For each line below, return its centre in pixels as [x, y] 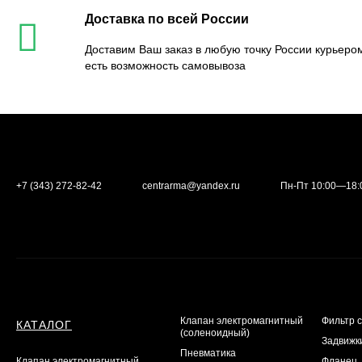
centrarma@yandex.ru [191, 186]
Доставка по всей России [167, 19]
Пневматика [208, 353]
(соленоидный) [215, 333]
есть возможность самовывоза [165, 65]
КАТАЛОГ [44, 325]
